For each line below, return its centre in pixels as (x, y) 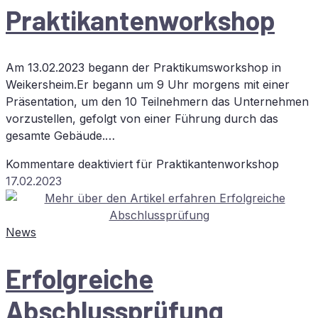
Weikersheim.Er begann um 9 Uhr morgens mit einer (148, 84)
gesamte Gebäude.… (60, 135)
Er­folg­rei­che (79, 279)
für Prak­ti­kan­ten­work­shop (206, 164)
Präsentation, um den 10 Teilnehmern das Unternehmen (157, 101)
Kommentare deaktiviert (69, 164)
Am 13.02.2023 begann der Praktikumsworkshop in (143, 67)
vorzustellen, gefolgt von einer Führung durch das (142, 118)
